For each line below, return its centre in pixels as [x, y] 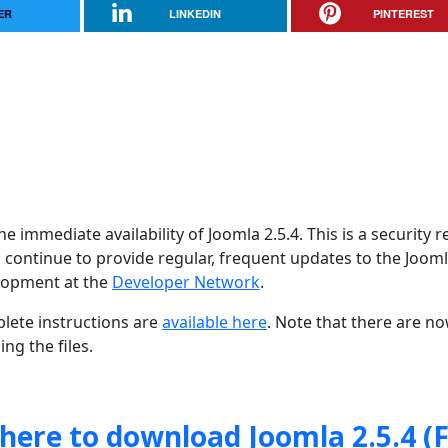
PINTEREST [403, 13]
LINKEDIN [195, 13]
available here [214, 322]
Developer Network [186, 282]
